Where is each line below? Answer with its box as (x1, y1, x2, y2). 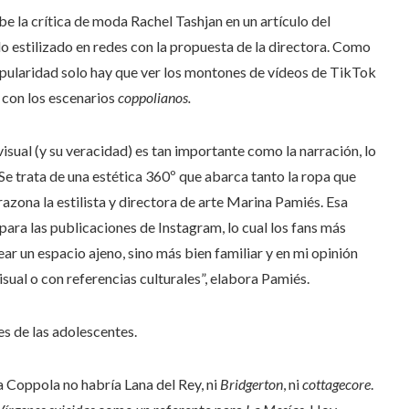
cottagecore (302, 374, 371, 393)
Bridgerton (220, 374, 283, 393)
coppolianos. (115, 88, 191, 106)
